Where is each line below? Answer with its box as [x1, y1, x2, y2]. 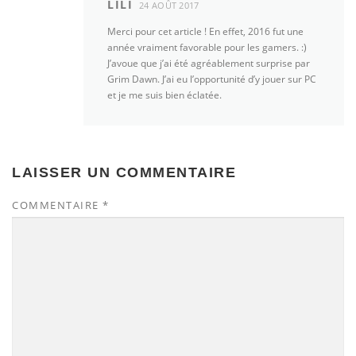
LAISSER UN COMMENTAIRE [12, 164, 236, 181]
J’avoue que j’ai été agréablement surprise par [107, 56, 310, 71]
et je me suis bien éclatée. [107, 88, 222, 103]
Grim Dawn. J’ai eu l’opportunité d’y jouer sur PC [107, 72, 316, 87]
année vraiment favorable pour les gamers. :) [107, 41, 307, 55]
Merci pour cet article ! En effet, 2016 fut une [107, 25, 304, 39]
